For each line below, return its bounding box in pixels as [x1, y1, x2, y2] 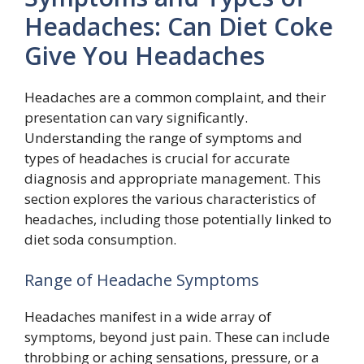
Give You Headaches [24, 39, 265, 72]
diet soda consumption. [24, 230, 176, 249]
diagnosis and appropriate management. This [24, 169, 321, 188]
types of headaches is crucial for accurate [24, 149, 290, 167]
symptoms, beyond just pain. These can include [24, 327, 330, 346]
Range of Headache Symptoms [24, 268, 259, 291]
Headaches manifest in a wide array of [24, 306, 271, 326]
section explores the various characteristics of [24, 189, 316, 208]
